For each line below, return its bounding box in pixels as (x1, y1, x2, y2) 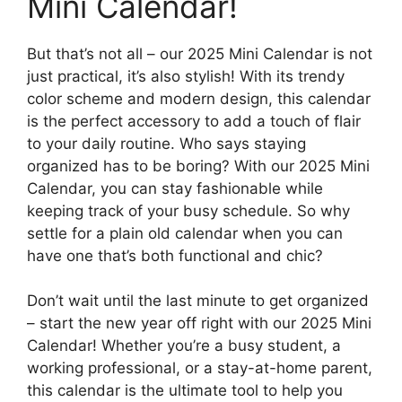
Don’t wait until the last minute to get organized (27, 292, 369, 310)
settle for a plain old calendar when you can (27, 223, 343, 242)
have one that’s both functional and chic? (27, 246, 323, 265)
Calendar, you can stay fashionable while (27, 179, 323, 197)
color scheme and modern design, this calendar (27, 89, 371, 108)
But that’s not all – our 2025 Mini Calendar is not (27, 44, 372, 63)
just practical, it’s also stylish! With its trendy (27, 66, 345, 85)
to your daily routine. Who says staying (27, 134, 306, 153)
